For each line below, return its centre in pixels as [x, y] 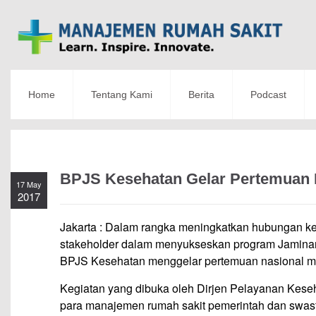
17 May [29, 184]
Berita [201, 95]
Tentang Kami [122, 95]
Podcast [268, 95]
